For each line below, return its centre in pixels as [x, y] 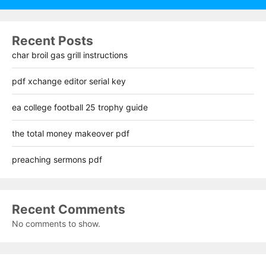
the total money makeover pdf [71, 133]
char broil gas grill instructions [70, 55]
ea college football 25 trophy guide [80, 107]
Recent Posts [53, 40]
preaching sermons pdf [57, 159]
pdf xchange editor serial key [69, 81]
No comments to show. [56, 223]
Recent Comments [69, 209]
